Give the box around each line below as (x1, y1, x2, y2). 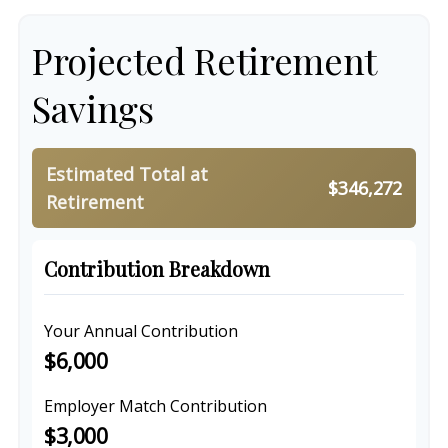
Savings (32, 84, 154, 132)
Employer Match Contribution (44, 395, 267, 417)
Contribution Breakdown (44, 256, 270, 282)
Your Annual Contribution (44, 320, 238, 342)
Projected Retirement (32, 36, 376, 84)
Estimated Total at (46, 162, 208, 186)
